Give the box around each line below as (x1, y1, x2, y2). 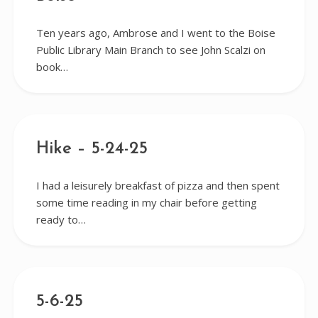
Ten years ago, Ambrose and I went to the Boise (35, 26, 275, 40)
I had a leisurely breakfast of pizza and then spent (35, 178, 280, 192)
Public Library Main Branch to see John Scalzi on (35, 43, 265, 57)
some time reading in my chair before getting (35, 195, 257, 209)
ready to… (35, 212, 86, 226)
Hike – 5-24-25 (35, 141, 148, 158)
